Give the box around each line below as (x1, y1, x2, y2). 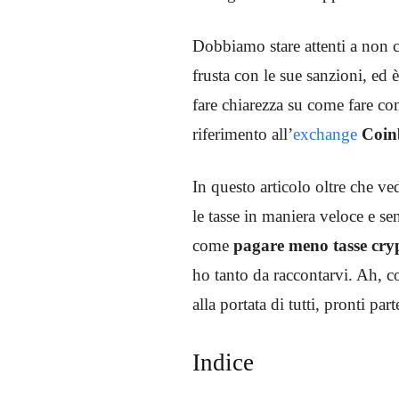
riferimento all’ (192, 124, 293, 143)
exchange (293, 124, 357, 143)
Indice (192, 348, 254, 376)
